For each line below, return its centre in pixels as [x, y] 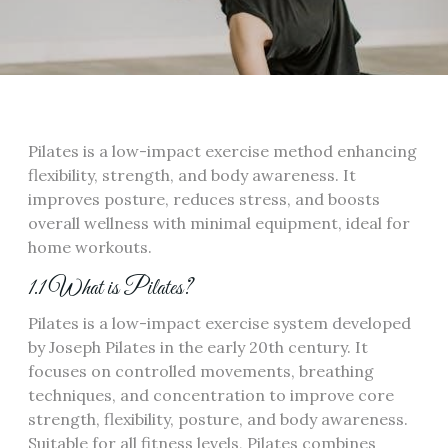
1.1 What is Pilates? [110, 288]
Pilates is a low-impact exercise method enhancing [222, 151]
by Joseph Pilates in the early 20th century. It [198, 347]
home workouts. [90, 247]
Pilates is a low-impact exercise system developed [219, 323]
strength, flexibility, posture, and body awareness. [218, 419]
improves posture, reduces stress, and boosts [204, 199]
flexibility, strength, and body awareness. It [192, 175]
